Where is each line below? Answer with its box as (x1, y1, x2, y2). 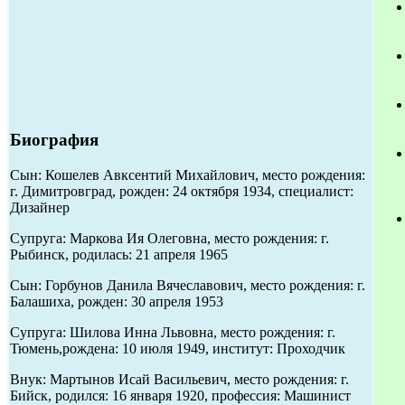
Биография (10, 130, 99, 150)
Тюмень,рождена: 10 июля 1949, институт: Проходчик (10, 340, 345, 356)
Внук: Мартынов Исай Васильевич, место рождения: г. (10, 371, 349, 387)
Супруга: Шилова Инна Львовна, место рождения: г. (10, 324, 335, 340)
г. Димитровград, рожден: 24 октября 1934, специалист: (10, 183, 353, 199)
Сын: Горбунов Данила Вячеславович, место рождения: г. (10, 277, 365, 293)
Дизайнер (10, 199, 70, 215)
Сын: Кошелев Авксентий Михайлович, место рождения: (10, 166, 365, 183)
